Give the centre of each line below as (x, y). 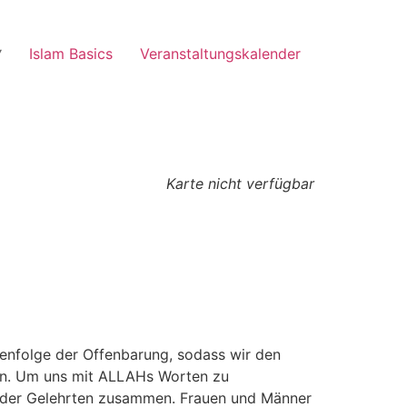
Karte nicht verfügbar (240, 184)
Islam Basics (71, 54)
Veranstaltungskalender (220, 54)
